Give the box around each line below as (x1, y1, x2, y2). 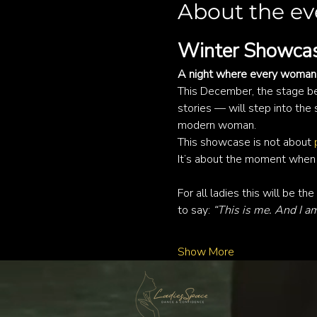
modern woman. (177, 117, 256, 134)
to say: (177, 202, 213, 219)
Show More (177, 244, 234, 260)
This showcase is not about (177, 134, 314, 151)
